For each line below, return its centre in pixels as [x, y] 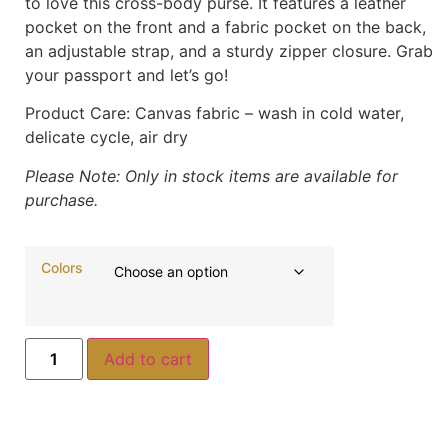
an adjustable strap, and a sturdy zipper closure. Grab [229, 50]
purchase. [61, 199]
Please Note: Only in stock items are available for [211, 175]
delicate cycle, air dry [106, 137]
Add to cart [148, 358]
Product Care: [80, 113]
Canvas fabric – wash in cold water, [269, 113]
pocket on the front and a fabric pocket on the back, [225, 26]
